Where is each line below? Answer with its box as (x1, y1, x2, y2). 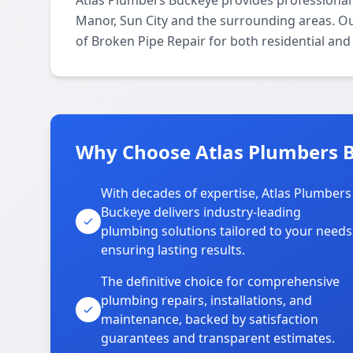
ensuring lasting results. (101, 241, 245, 258)
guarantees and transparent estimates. (101, 329, 335, 347)
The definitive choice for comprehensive (101, 273, 340, 290)
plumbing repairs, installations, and (101, 292, 312, 309)
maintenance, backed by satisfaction (101, 310, 318, 328)
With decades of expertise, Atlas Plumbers (101, 184, 351, 202)
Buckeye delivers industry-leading (101, 203, 301, 221)
